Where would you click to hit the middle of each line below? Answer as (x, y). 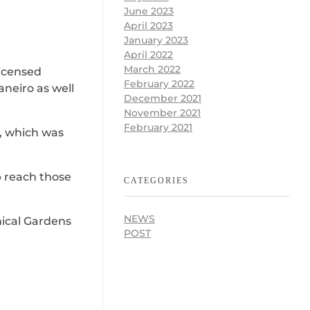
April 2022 (148, 55)
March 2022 (152, 70)
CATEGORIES (156, 181)
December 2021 (163, 99)
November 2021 (162, 113)
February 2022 (159, 84)
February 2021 (158, 128)
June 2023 (149, 11)
